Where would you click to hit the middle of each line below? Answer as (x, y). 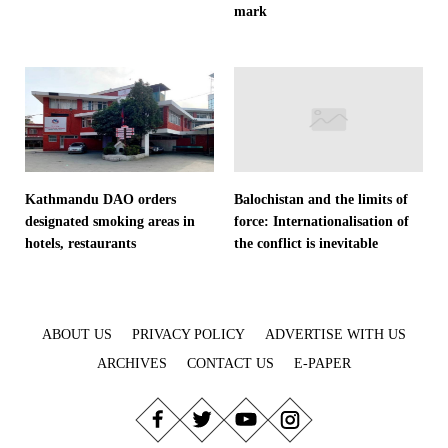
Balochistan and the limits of (321, 200)
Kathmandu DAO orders (100, 200)
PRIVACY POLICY (188, 335)
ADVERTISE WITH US (335, 335)
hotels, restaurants (80, 244)
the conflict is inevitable (306, 244)
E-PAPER (322, 364)
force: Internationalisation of (321, 222)
